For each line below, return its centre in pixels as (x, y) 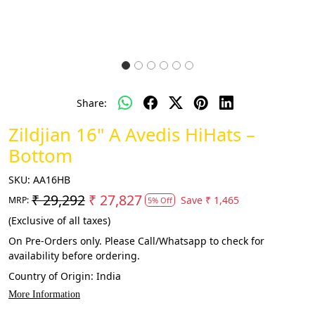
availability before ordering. (74, 256)
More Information (44, 294)
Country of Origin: (52, 276)
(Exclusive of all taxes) (59, 220)
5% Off (160, 200)
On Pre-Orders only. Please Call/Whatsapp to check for (136, 241)
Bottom (40, 156)
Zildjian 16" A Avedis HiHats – (132, 135)
